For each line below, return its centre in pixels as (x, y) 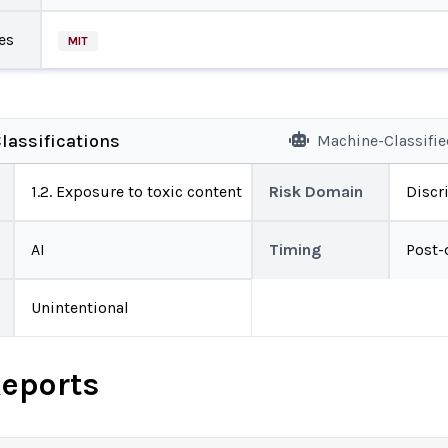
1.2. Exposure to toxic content (136, 191)
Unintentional (80, 307)
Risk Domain (316, 191)
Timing (295, 249)
